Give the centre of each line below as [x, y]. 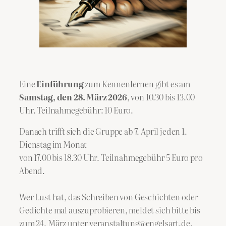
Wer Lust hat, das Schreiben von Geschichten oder [109, 197]
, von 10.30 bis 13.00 [161, 97]
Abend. [32, 171]
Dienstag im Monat [53, 145]
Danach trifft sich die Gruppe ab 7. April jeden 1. [103, 131]
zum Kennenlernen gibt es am [137, 84]
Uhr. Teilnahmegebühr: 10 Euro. [76, 110]
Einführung [61, 84]
